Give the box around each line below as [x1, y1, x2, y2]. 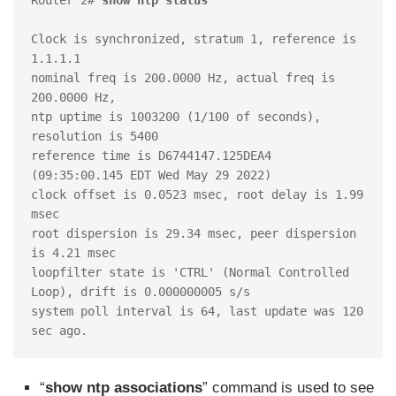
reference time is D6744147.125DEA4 [31, 148, 271, 163]
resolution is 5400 [31, 128, 158, 143]
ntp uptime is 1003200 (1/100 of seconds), [31, 109, 321, 124]
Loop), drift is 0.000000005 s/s [31, 284, 250, 299]
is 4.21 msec [31, 245, 116, 260]
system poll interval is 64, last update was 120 [31, 303, 363, 318]
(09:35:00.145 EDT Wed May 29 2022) [31, 167, 271, 182]
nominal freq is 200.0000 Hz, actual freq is [31, 70, 335, 85]
